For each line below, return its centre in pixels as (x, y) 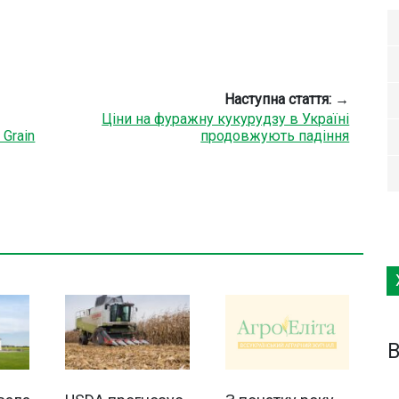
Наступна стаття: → (287, 100)
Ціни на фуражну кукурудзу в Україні (226, 119)
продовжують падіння (275, 136)
